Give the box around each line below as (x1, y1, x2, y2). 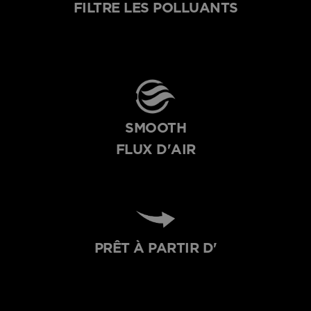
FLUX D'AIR (115, 141, 196, 158)
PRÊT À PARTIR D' (94, 239, 217, 257)
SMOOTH (125, 119, 186, 137)
